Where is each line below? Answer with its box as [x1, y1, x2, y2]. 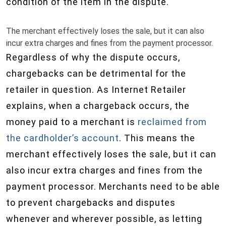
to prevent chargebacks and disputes [6, 197, 176, 208]
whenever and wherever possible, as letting [6, 213, 202, 224]
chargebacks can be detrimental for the [6, 68, 186, 79]
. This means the [119, 133, 195, 143]
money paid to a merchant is [6, 117, 138, 127]
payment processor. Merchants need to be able [6, 181, 220, 192]
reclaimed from [138, 117, 207, 127]
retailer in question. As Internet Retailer [6, 84, 186, 95]
